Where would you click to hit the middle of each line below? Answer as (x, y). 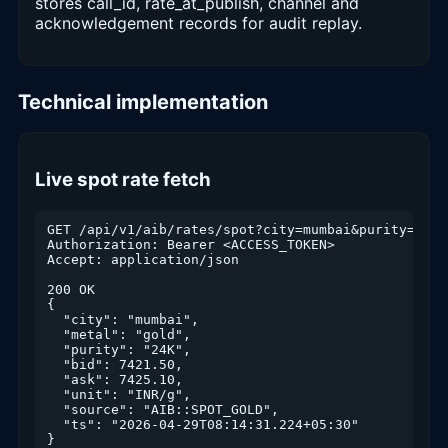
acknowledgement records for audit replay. (198, 23)
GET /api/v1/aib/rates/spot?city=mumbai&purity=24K (243, 229)
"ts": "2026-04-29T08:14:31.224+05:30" (203, 424)
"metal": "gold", (119, 334)
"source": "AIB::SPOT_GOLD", (163, 409)
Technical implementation (143, 102)
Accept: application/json (143, 259)
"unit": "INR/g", (119, 394)
